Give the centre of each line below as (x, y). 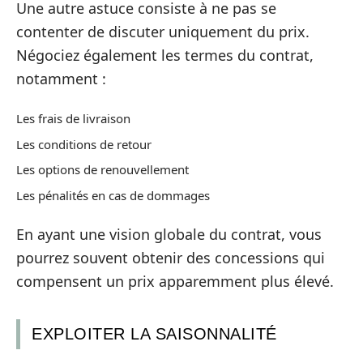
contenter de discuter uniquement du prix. (163, 31)
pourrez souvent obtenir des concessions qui (171, 258)
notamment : (61, 78)
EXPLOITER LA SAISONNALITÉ (154, 334)
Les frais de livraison (73, 119)
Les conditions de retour (84, 144)
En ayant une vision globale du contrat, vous (169, 235)
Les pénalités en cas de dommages (113, 195)
